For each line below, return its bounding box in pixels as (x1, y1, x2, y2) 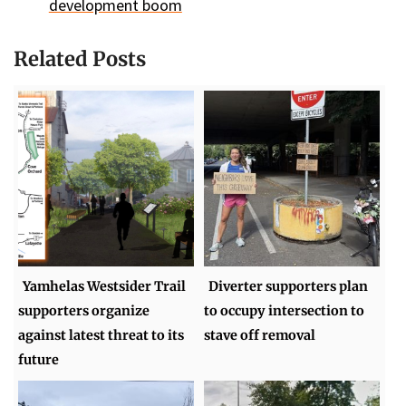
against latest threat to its (18, 326, 185, 343)
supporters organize (18, 302, 150, 319)
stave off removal (204, 326, 316, 343)
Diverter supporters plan (208, 277, 369, 295)
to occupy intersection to (204, 302, 365, 319)
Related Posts (14, 46, 146, 72)
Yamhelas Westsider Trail (23, 277, 187, 295)
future (18, 351, 60, 368)
